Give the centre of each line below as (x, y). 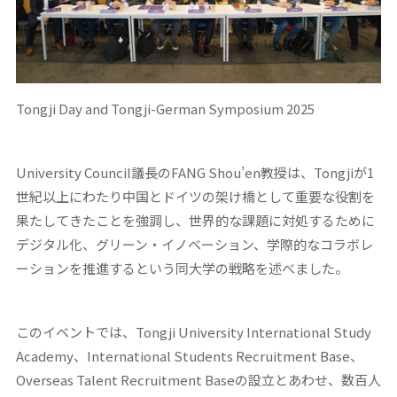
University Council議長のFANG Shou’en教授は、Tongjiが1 (195, 172)
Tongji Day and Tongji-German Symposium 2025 (165, 108)
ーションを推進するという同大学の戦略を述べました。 (182, 268)
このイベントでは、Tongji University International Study (193, 331)
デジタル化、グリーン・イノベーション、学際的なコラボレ (194, 244)
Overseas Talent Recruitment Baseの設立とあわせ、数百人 (198, 379)
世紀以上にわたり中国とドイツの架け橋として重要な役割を (195, 196)
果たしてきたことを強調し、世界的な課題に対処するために (195, 220)
